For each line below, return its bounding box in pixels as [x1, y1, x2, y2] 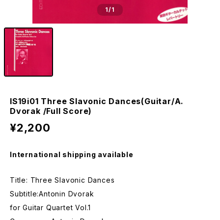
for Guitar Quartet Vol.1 [10, 203, 91, 212]
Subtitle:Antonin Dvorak [10, 190, 94, 198]
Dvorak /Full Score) [10, 106, 92, 116]
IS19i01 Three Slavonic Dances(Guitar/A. [10, 96, 184, 106]
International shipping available [10, 150, 134, 159]
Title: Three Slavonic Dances [10, 176, 115, 184]
